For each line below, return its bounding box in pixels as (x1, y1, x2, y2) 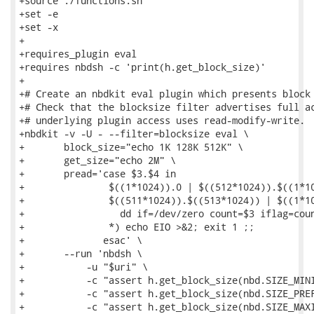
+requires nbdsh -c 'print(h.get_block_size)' (19, 60, 266, 74)
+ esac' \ (19, 233, 142, 247)
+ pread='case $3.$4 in (19, 167, 176, 180)
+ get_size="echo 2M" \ (19, 153, 176, 167)
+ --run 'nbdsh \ (19, 247, 142, 260)
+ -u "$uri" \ (19, 260, 148, 273)
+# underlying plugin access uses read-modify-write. (19, 114, 305, 127)
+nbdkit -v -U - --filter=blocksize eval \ (19, 127, 249, 140)
